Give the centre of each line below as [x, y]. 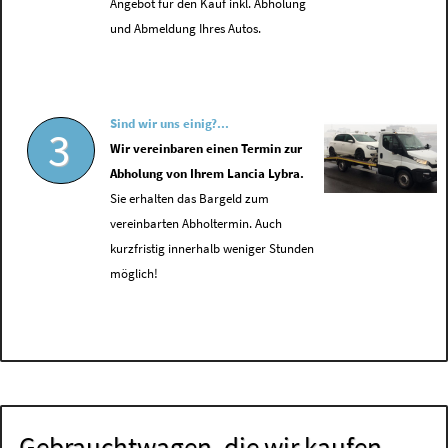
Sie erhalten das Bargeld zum [190, 199]
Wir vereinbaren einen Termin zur [206, 149]
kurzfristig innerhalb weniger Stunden [212, 249]
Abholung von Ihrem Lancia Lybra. [207, 174]
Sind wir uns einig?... [170, 124]
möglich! [134, 274]
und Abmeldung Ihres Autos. [186, 29]
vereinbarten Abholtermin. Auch [196, 224]
